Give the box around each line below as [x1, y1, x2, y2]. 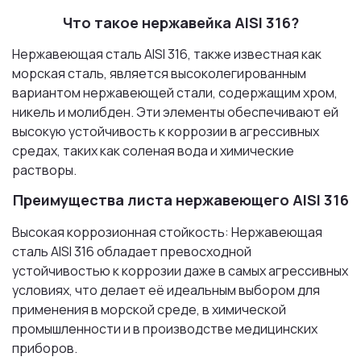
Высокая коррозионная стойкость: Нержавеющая [12, 223, 322, 242]
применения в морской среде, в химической [12, 301, 286, 319]
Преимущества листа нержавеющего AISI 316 [12, 190, 349, 210]
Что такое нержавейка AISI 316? [62, 12, 299, 32]
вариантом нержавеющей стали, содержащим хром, [12, 84, 338, 102]
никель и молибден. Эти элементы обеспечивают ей [12, 103, 338, 122]
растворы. [12, 161, 77, 180]
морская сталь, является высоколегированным [12, 64, 306, 83]
